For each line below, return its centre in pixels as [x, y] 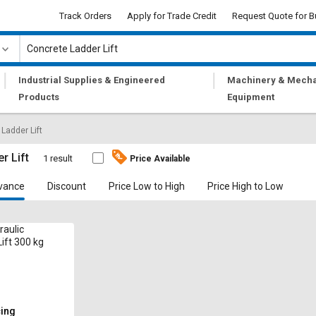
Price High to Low [246, 186]
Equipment [251, 97]
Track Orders [85, 16]
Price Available [160, 158]
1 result [58, 158]
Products [39, 97]
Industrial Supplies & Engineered [92, 80]
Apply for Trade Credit [172, 16]
